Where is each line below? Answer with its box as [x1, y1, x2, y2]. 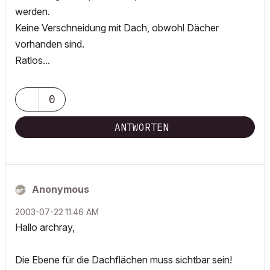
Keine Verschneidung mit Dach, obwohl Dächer [15, 22, 219, 34]
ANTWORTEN [115, 121, 169, 133]
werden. [15, 5, 50, 17]
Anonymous [32, 183, 89, 195]
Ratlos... [15, 54, 50, 66]
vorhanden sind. [15, 38, 84, 50]
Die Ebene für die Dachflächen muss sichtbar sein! [15, 254, 232, 266]
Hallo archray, [15, 221, 75, 233]
